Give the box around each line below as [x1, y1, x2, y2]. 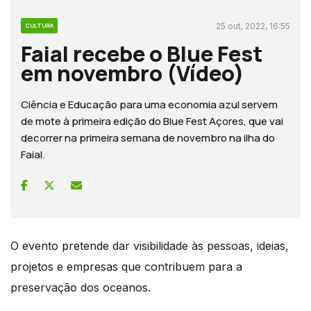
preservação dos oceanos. [10, 280, 151, 294]
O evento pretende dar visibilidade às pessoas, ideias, [10, 238, 289, 253]
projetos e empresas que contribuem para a [10, 259, 242, 274]
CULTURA [25, 21, 53, 29]
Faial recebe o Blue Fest [21, 38, 263, 68]
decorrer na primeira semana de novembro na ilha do [21, 130, 275, 145]
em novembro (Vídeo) [21, 58, 244, 87]
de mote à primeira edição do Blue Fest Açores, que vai [21, 113, 283, 128]
